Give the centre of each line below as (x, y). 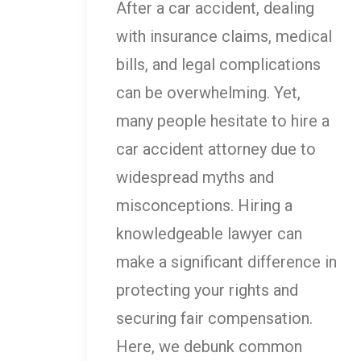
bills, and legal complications (218, 65)
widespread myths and (195, 178)
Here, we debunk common (209, 347)
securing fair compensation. (214, 319)
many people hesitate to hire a (223, 121)
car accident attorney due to (216, 149)
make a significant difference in (226, 262)
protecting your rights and (207, 290)
